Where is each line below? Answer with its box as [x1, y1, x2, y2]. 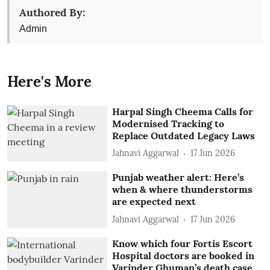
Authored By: [19, 5, 85, 19]
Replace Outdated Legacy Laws [112, 129, 256, 142]
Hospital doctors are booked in [112, 249, 255, 262]
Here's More [7, 72, 92, 91]
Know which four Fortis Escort [112, 237, 253, 250]
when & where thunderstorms [112, 183, 253, 196]
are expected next [112, 195, 196, 208]
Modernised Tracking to [112, 117, 225, 130]
